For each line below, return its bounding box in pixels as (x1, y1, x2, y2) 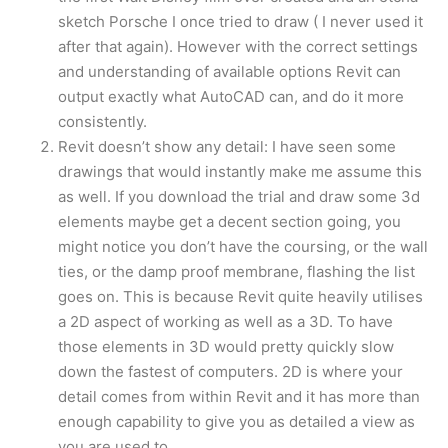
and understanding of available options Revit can (58, 62, 401, 81)
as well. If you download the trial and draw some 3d (58, 187, 420, 206)
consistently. (58, 112, 147, 131)
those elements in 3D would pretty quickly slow (58, 337, 394, 356)
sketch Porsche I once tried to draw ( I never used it (58, 12, 423, 31)
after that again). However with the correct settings (58, 37, 418, 56)
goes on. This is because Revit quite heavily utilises (58, 287, 423, 306)
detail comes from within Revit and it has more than (58, 387, 420, 406)
